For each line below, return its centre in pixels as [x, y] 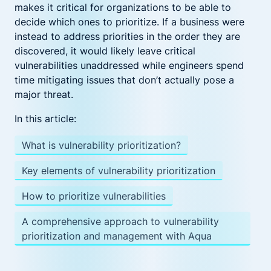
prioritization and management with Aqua [117, 236]
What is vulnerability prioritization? [101, 145]
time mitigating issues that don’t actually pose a [124, 80]
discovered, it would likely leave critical [105, 51]
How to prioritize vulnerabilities [94, 196]
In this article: [45, 119]
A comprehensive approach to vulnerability [120, 221]
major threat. [44, 94]
